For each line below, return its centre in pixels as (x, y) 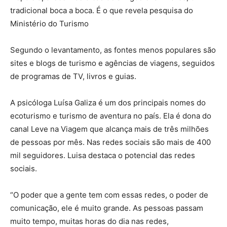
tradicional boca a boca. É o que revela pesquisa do (102, 11)
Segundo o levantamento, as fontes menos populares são (113, 50)
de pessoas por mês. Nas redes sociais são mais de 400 (110, 142)
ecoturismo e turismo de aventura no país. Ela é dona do (111, 116)
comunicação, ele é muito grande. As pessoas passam (107, 208)
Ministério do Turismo (49, 24)
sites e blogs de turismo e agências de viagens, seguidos (112, 63)
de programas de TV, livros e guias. (73, 77)
